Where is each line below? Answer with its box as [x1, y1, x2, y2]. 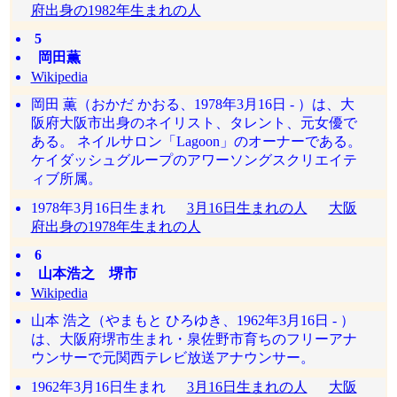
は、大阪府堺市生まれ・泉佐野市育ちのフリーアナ [30, 331, 357, 346]
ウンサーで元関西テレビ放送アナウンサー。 [30, 350, 315, 365]
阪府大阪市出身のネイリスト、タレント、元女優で [30, 115, 357, 130]
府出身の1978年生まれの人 [30, 219, 201, 234]
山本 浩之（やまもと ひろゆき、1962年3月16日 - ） [30, 313, 354, 328]
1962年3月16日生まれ [30, 379, 187, 394]
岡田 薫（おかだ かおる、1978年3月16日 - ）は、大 [30, 97, 354, 112]
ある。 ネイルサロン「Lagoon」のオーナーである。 [30, 134, 362, 149]
